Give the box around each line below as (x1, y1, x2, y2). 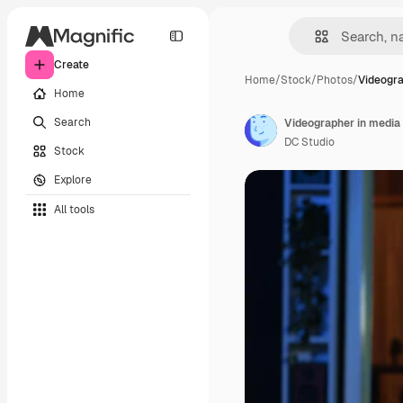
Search (54, 114, 91, 130)
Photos (317, 73, 353, 87)
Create (54, 58, 89, 72)
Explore (54, 172, 92, 187)
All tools (54, 201, 94, 217)
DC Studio (284, 135, 335, 149)
